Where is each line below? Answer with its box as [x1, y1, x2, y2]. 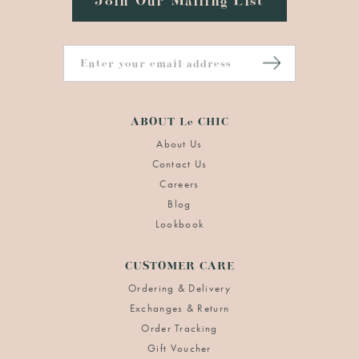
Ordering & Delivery [128, 281, 231, 295]
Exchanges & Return [129, 301, 230, 315]
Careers [159, 177, 200, 191]
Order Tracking [141, 321, 218, 335]
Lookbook [155, 217, 204, 231]
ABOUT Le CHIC [130, 117, 229, 131]
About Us [156, 137, 203, 151]
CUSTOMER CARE [124, 261, 235, 275]
